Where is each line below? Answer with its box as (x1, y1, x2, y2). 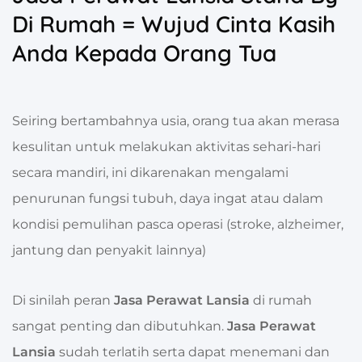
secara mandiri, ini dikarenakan (12, 165, 214, 181)
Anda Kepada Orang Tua (12, 39, 276, 68)
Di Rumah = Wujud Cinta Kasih (12, 10, 335, 39)
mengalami (214, 165, 288, 181)
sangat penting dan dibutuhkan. (12, 318, 227, 335)
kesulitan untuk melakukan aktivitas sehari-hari (12, 139, 321, 155)
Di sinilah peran (12, 293, 114, 309)
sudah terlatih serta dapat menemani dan (56, 344, 330, 360)
